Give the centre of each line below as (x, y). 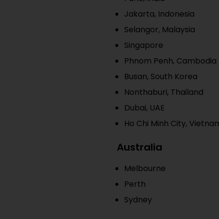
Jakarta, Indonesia (159, 14)
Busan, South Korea (161, 77)
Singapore (144, 45)
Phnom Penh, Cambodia (170, 61)
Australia (140, 147)
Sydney (138, 200)
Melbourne (145, 168)
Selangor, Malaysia (160, 30)
